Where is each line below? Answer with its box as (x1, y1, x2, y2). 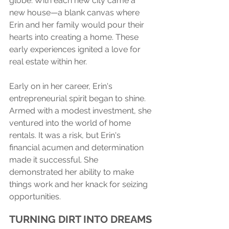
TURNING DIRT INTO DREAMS (9, 213, 152, 225)
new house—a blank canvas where (9, 7, 142, 17)
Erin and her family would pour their (9, 19, 146, 30)
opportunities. (9, 191, 61, 201)
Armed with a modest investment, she (9, 105, 153, 116)
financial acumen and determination (9, 142, 146, 152)
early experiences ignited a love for (9, 44, 143, 54)
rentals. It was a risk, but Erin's (9, 130, 123, 140)
